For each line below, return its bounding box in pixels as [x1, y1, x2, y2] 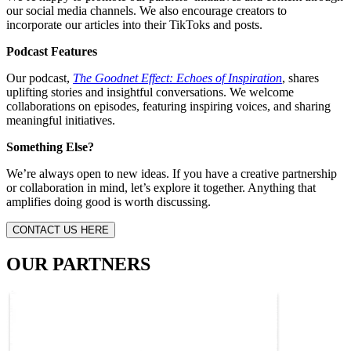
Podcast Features [6, 44, 97, 58]
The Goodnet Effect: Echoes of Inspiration [73, 71, 282, 85]
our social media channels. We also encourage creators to [6, 3, 287, 17]
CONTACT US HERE [13, 223, 109, 236]
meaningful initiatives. [6, 113, 115, 127]
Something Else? [6, 139, 94, 154]
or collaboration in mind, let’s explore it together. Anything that [6, 180, 316, 194]
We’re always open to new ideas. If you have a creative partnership [6, 166, 337, 180]
